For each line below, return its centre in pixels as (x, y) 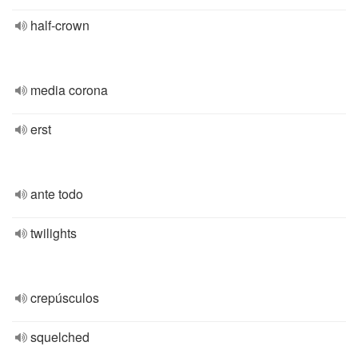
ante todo (57, 194)
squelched (60, 337)
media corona (69, 90)
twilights (54, 233)
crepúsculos (65, 298)
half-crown (60, 25)
